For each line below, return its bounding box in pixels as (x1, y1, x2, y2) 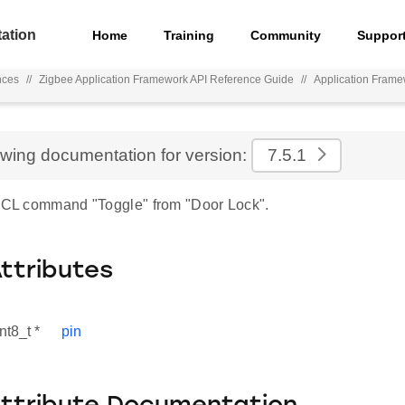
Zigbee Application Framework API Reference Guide (39, 73, 295, 86)
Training (164, 27, 215, 42)
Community (250, 27, 322, 42)
